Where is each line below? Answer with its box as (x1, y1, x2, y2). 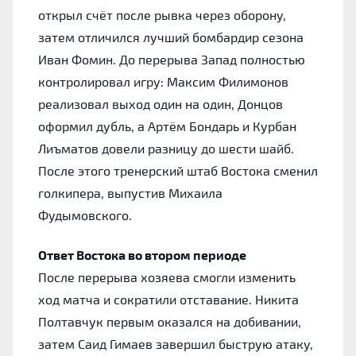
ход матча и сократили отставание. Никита (38, 291, 299, 307)
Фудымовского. (38, 207, 132, 222)
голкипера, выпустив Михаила (38, 184, 222, 200)
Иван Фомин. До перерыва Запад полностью (38, 51, 305, 67)
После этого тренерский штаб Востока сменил (38, 162, 318, 178)
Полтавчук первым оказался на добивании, (38, 313, 301, 329)
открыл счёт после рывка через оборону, (38, 6, 286, 22)
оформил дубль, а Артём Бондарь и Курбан (38, 118, 296, 133)
